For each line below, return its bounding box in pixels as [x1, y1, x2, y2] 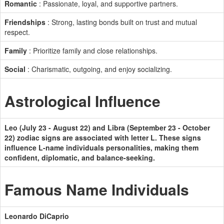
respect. [4, 27, 30, 37]
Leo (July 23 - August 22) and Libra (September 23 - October [4, 122, 210, 132]
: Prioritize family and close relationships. [27, 45, 157, 55]
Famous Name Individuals [4, 178, 189, 200]
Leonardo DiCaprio [4, 211, 69, 221]
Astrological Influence [4, 90, 160, 111]
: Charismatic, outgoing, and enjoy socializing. [25, 64, 172, 74]
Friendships [4, 17, 45, 27]
